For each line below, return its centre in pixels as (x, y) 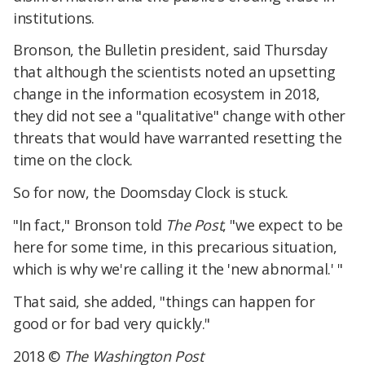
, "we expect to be (283, 224)
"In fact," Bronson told (90, 224)
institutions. (54, 18)
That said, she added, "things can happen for (164, 301)
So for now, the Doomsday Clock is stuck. (151, 193)
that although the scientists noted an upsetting (174, 72)
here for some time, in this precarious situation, (175, 246)
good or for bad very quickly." (112, 323)
